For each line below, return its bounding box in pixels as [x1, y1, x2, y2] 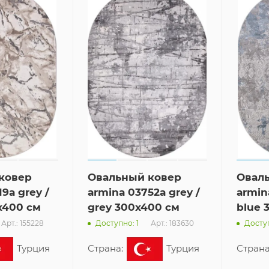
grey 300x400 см [87, 201, 180, 213]
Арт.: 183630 [150, 218, 194, 228]
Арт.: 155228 [1, 218, 44, 228]
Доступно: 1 [95, 219, 139, 228]
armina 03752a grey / [87, 186, 200, 198]
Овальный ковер [87, 171, 181, 183]
